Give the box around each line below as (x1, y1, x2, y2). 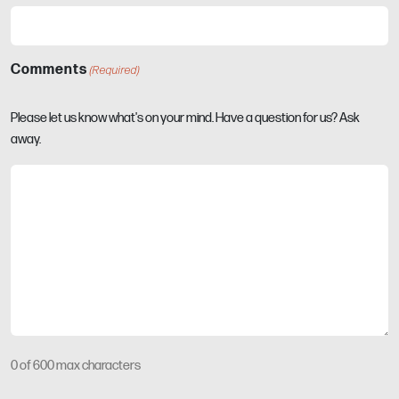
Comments (11, 61, 87, 79)
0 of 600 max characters (11, 358, 141, 374)
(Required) (90, 63, 141, 78)
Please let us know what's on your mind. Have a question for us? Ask (11, 110, 360, 126)
